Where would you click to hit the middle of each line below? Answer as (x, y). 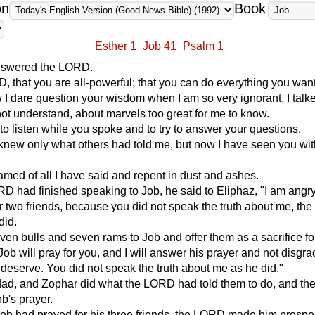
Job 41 (160, 46)
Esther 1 (116, 46)
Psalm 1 (203, 46)
